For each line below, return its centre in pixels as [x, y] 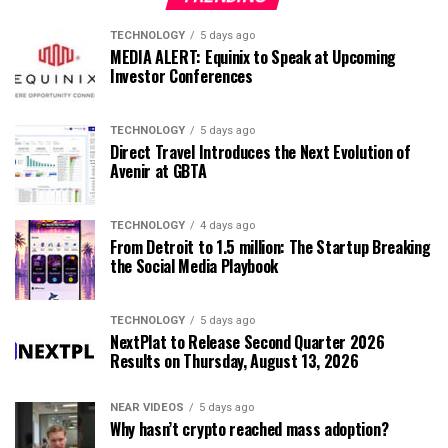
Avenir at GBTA [158, 170]
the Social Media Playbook [194, 265]
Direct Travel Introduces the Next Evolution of [260, 151]
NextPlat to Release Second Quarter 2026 [247, 341]
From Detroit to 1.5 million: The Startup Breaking [270, 246]
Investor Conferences [181, 75]
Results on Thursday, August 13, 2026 [234, 360]
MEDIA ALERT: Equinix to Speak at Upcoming [253, 56]
